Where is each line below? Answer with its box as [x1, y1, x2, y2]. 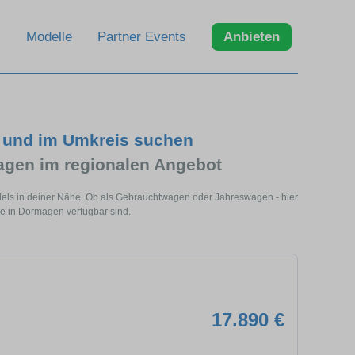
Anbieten [223, 29, 280, 44]
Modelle [26, 29, 72, 44]
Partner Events [97, 29, 186, 44]
